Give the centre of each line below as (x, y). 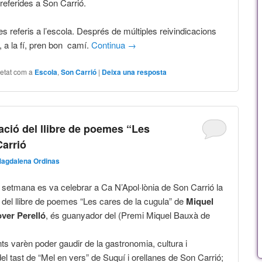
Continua (110, 45)
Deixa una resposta (135, 72)
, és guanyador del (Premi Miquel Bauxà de (128, 215)
